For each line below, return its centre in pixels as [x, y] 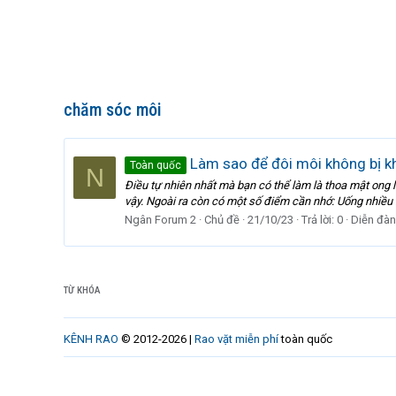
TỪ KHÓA [82, 290]
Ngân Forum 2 [160, 219]
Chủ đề [222, 219]
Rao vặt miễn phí [236, 339]
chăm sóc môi [113, 110]
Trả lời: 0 [322, 219]
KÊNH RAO [91, 339]
